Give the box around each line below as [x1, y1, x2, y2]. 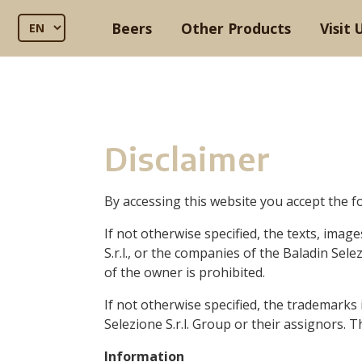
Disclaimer [104, 138, 280, 179]
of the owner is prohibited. [104, 263, 265, 281]
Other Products [181, 19, 291, 38]
